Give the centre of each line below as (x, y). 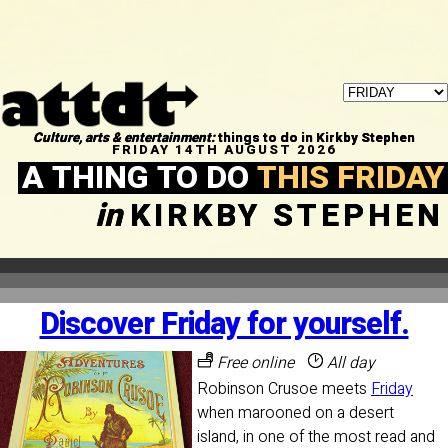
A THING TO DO (139, 177)
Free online (253, 362)
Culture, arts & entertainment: (124, 137)
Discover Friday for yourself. (224, 324)
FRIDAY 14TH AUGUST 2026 (224, 149)
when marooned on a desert (295, 412)
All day (349, 362)
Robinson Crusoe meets (284, 388)
